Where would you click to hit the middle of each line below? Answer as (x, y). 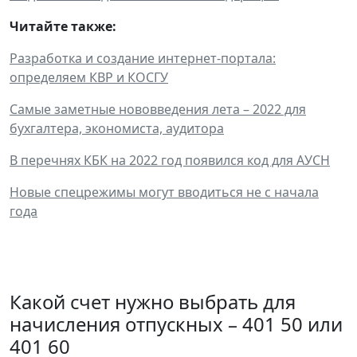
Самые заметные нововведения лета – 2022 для (158, 109)
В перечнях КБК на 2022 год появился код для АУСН (170, 160)
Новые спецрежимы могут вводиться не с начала (164, 192)
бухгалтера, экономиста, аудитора (117, 128)
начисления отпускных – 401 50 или (176, 324)
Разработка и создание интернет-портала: (143, 58)
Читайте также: (63, 26)
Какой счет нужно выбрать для (153, 301)
